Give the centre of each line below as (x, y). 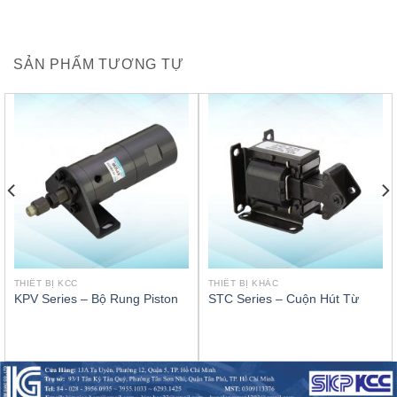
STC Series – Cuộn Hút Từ (283, 300)
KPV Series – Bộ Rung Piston (96, 300)
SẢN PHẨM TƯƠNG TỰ (99, 64)
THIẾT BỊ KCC (46, 283)
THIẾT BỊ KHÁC (243, 283)
